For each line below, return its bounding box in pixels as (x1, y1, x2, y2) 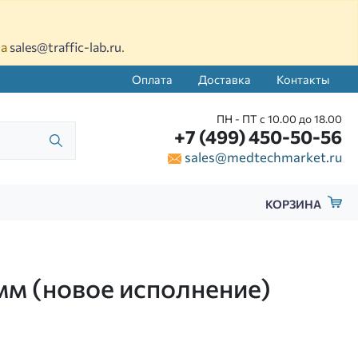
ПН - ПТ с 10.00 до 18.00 (217, 112, 342, 125)
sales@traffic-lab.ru (10, 39, 121, 54)
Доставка (198, 72, 251, 86)
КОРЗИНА (265, 197, 322, 212)
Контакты (276, 72, 329, 86)
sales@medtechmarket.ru (185, 149, 342, 165)
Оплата (132, 72, 173, 86)
